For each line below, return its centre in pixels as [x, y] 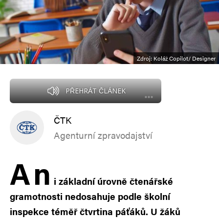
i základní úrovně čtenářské [113, 181]
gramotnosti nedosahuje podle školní [90, 196]
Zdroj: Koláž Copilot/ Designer [176, 58]
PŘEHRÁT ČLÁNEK [95, 90]
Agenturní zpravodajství [103, 135]
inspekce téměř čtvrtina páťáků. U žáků [95, 211]
